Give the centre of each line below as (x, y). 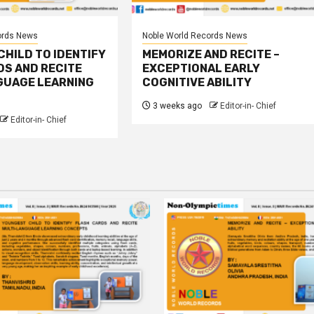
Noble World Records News (195, 36)
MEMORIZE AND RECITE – (211, 54)
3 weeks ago (177, 106)
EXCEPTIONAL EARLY (202, 68)
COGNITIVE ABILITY (197, 82)
